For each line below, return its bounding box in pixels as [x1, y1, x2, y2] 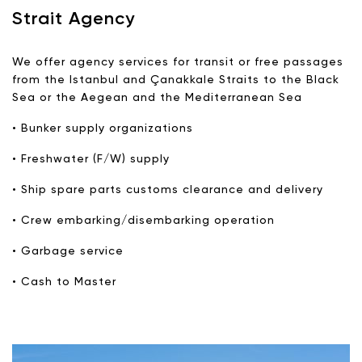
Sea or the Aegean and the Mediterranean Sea [12, 92, 302, 103]
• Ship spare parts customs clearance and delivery [12, 184, 323, 196]
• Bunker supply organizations [12, 123, 193, 134]
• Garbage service [12, 246, 124, 257]
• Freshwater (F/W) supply [12, 154, 170, 165]
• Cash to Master [12, 276, 116, 288]
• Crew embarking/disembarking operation [12, 215, 275, 226]
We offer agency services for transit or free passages [12, 57, 343, 68]
